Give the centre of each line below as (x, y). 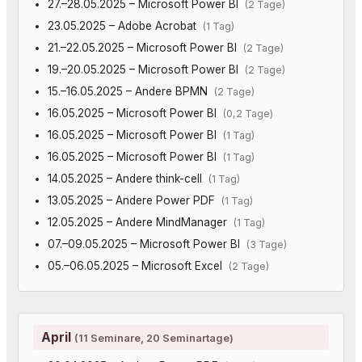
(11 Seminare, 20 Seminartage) (154, 337)
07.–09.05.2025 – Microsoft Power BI (147, 244)
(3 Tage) (266, 244)
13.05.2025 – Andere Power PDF (134, 200)
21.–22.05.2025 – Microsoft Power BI (145, 47)
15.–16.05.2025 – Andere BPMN (130, 91)
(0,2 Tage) (248, 113)
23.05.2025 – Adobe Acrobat (125, 25)
